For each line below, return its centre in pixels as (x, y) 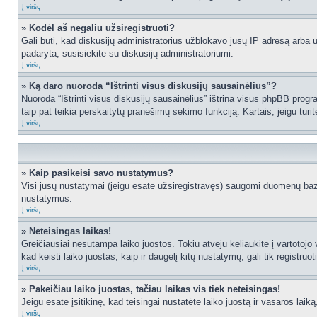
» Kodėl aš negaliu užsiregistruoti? (98, 28)
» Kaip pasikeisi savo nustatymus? (97, 173)
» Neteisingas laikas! (66, 231)
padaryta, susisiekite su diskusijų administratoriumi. (127, 53)
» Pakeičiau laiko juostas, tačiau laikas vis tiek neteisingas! (151, 289)
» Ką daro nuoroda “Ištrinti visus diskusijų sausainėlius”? (149, 86)
